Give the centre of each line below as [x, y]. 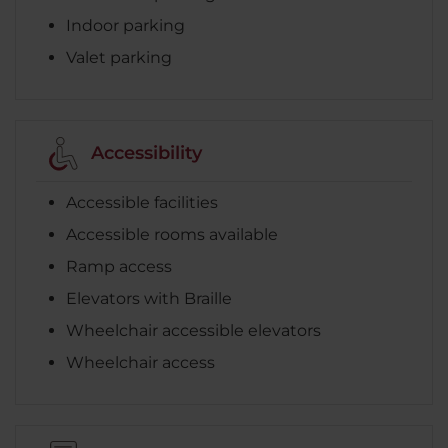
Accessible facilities [142, 202]
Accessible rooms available [172, 234]
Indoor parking [125, 25]
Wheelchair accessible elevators [193, 330]
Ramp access [119, 266]
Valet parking [119, 57]
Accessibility [146, 153]
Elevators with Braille [149, 298]
